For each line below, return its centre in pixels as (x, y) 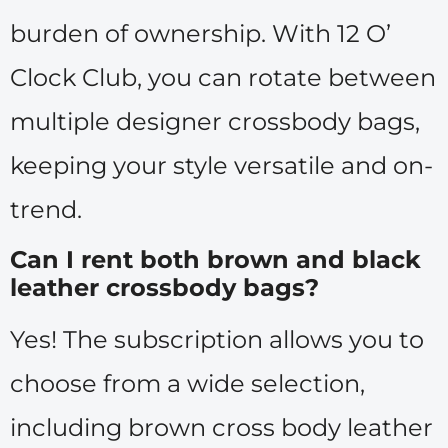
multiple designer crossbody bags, (215, 121)
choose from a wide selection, (187, 384)
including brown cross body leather (221, 428)
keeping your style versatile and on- (221, 165)
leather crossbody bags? (164, 288)
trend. (46, 209)
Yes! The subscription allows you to (217, 340)
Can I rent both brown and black (215, 260)
